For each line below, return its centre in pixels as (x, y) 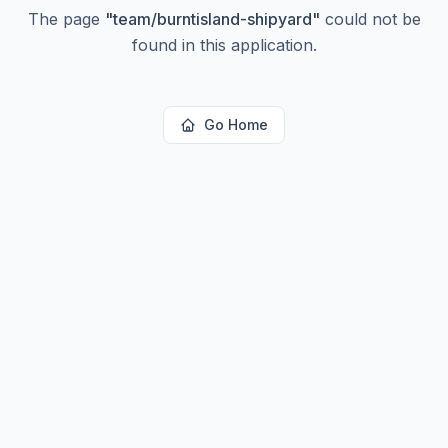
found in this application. (224, 45)
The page (66, 19)
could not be (370, 19)
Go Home (236, 124)
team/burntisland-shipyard (212, 19)
